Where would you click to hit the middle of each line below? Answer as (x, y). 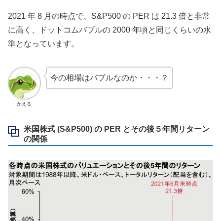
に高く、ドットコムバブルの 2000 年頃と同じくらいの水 (110, 30)
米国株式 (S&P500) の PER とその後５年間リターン (117, 129)
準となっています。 (43, 43)
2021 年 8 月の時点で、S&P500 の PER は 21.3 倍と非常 (109, 16)
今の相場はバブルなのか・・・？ (109, 77)
